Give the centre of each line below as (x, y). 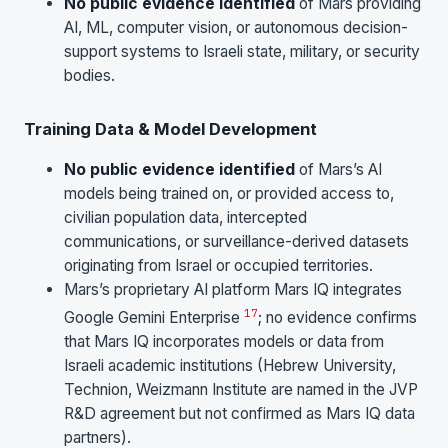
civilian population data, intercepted (185, 217)
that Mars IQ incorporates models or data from (224, 341)
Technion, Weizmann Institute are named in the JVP (241, 389)
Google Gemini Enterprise (154, 317)
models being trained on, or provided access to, (229, 193)
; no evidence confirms (337, 317)
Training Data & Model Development (170, 128)
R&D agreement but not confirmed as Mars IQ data (239, 413)
